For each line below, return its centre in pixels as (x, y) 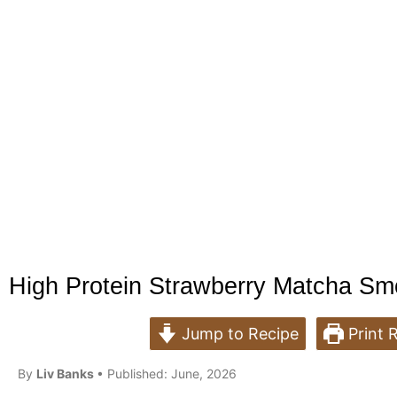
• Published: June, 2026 (167, 374)
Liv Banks (66, 374)
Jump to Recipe (238, 334)
